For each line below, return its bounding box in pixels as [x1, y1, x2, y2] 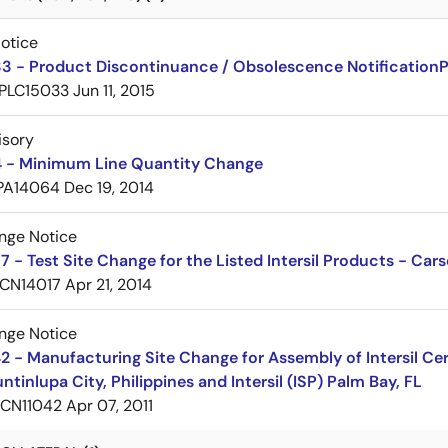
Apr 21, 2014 [65, 274, 152, 295]
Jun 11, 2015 [73, 80, 155, 101]
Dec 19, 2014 [64, 177, 154, 198]
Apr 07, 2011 [66, 395, 153, 416]
